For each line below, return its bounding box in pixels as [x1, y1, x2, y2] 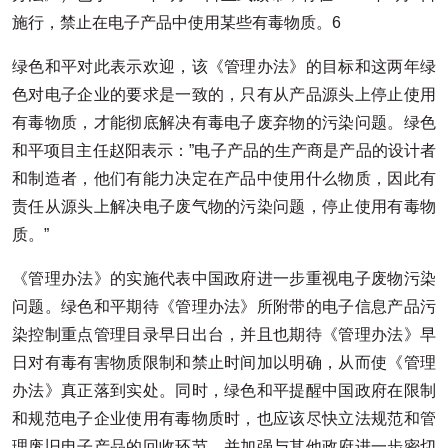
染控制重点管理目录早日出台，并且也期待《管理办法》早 [12, 325, 436, 343]
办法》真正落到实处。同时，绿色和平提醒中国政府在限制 [12, 381, 436, 399]
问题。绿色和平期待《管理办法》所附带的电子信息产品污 [12, 297, 436, 315]
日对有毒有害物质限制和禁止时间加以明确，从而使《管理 [12, 353, 436, 371]
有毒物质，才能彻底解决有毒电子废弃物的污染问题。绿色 [12, 113, 436, 131]
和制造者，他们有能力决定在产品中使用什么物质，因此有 [12, 169, 436, 187]
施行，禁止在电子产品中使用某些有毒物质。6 [12, 13, 341, 31]
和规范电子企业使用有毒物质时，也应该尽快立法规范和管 [12, 409, 436, 427]
